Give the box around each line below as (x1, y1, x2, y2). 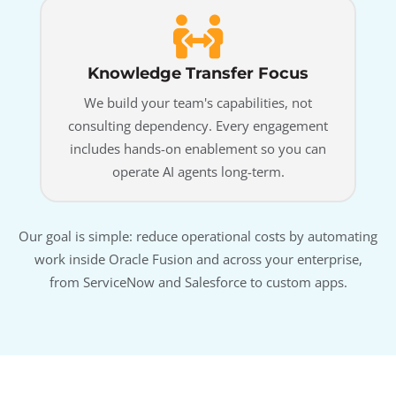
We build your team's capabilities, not (84, 94, 312, 112)
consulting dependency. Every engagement (68, 117, 328, 135)
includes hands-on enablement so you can (70, 140, 326, 158)
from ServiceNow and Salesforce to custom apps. (49, 273, 347, 292)
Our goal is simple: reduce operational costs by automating (19, 227, 377, 246)
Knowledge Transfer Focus (88, 64, 308, 84)
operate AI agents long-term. (111, 163, 285, 181)
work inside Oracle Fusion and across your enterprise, (34, 250, 362, 269)
